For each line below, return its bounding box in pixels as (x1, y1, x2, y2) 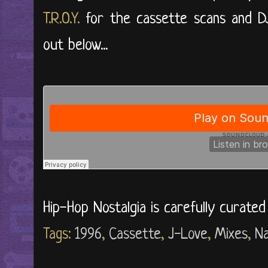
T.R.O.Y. (43, 10, 80, 28)
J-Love (168, 227, 208, 243)
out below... (43, 36, 108, 54)
